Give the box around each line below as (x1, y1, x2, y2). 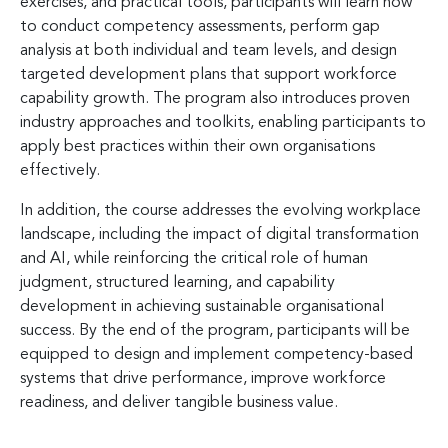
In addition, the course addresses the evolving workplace (20, 202, 421, 219)
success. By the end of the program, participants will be (20, 322, 410, 339)
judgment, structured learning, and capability (20, 274, 335, 291)
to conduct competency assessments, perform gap (20, 18, 380, 35)
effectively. (20, 162, 100, 179)
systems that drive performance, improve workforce (20, 370, 386, 387)
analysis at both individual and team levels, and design (20, 42, 397, 59)
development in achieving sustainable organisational (20, 298, 384, 315)
